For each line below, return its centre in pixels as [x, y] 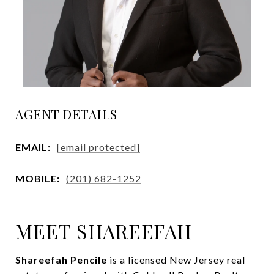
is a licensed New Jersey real [177, 259]
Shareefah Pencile [61, 259]
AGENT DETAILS [66, 114]
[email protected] [98, 147]
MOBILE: [38, 178]
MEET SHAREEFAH [104, 231]
